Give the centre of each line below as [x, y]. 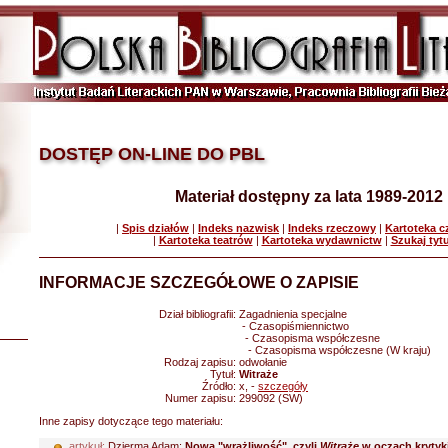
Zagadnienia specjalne [293, 314]
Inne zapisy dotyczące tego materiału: [132, 421]
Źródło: [220, 386]
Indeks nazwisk [238, 228]
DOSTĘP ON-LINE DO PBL [152, 154]
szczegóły [283, 386]
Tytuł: [224, 374]
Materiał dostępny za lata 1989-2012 [309, 196]
